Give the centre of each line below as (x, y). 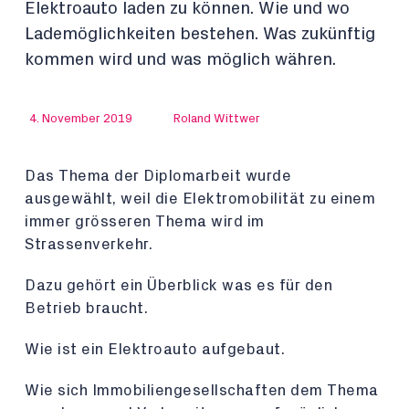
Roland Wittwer (217, 119)
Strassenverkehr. (89, 244)
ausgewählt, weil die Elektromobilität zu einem (200, 199)
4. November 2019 (81, 119)
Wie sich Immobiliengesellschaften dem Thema (202, 390)
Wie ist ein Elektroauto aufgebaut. (155, 349)
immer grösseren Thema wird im (145, 221)
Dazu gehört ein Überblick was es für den (178, 285)
